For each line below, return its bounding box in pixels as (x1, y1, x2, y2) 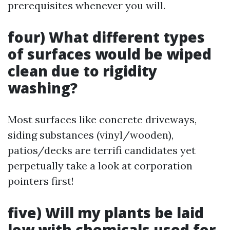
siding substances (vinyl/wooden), (8, 128, 174, 141)
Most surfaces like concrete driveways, (8, 113, 197, 126)
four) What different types (8, 27, 205, 47)
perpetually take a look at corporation (8, 159, 193, 172)
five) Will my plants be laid (8, 203, 204, 222)
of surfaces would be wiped (8, 44, 212, 64)
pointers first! (8, 175, 74, 187)
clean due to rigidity (8, 61, 157, 81)
